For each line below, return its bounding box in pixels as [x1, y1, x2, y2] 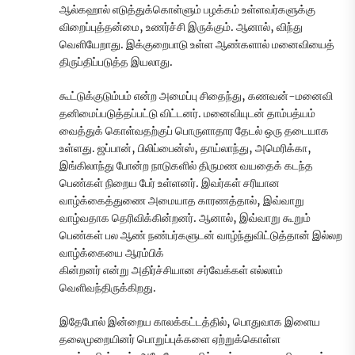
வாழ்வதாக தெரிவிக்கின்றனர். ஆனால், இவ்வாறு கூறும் [59, 211, 311, 226]
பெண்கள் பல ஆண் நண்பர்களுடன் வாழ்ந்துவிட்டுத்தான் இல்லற [59, 228, 342, 243]
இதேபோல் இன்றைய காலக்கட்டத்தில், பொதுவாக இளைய [59, 315, 320, 330]
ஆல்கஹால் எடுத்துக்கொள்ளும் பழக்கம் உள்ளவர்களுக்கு [59, 2, 315, 17]
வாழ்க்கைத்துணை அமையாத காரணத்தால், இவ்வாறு [59, 193, 304, 208]
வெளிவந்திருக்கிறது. [59, 281, 156, 296]
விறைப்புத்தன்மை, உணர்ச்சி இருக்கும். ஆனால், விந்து [59, 20, 303, 35]
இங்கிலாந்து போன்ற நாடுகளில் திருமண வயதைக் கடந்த [59, 158, 313, 174]
